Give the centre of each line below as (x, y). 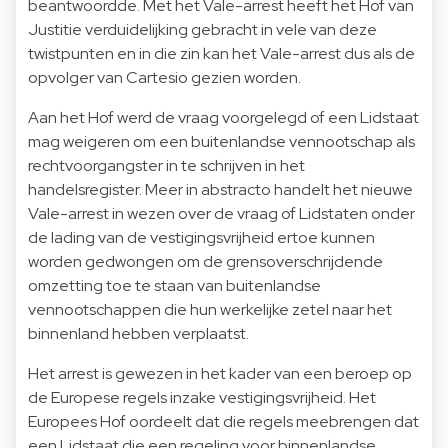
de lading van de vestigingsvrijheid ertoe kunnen (201, 237)
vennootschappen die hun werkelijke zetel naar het (210, 309)
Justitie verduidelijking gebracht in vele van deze (202, 29)
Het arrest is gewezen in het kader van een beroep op (220, 373)
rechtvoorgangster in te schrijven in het (166, 165)
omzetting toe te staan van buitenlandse (174, 285)
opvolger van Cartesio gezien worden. (164, 77)
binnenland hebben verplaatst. (138, 333)
